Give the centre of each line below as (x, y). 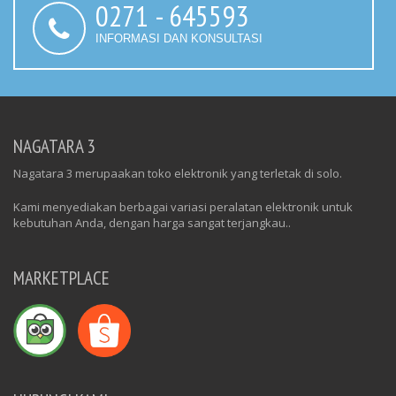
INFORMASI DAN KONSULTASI (179, 38)
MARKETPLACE (61, 278)
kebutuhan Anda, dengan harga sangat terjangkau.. (152, 223)
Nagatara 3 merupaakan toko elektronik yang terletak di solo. (178, 173)
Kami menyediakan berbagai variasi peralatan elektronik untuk (183, 207)
